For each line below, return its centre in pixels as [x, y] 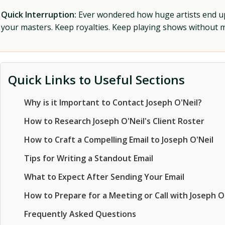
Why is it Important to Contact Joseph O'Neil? [113, 102]
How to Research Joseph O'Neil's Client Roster [114, 121]
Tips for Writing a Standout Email [89, 158]
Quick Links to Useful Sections [96, 80]
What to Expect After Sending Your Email [104, 177]
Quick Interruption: [39, 15]
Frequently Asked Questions [80, 214]
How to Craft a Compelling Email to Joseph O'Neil [119, 140]
